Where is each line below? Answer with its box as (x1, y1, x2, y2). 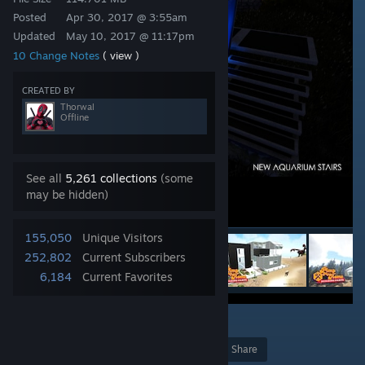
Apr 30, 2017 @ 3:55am (66, 11, 187, 24)
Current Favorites (82, 270, 173, 284)
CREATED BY (22, 85, 75, 96)
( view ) (103, 49, 139, 62)
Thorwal (60, 101, 95, 112)
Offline (60, 112, 89, 123)
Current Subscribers (82, 250, 186, 264)
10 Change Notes (13, 49, 103, 62)
